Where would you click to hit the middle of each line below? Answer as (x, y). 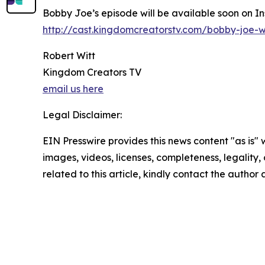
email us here (73, 89)
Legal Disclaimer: (82, 115)
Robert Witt (69, 56)
